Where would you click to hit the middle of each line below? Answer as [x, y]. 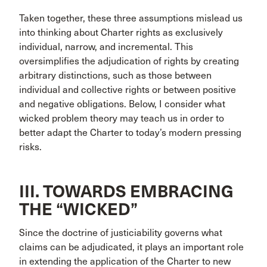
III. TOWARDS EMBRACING [126, 192]
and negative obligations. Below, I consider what [122, 104]
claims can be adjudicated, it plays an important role [131, 247]
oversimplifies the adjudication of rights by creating [129, 61]
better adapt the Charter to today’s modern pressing [130, 133]
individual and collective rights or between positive [128, 90]
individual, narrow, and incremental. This [106, 47]
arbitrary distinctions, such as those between [115, 76]
